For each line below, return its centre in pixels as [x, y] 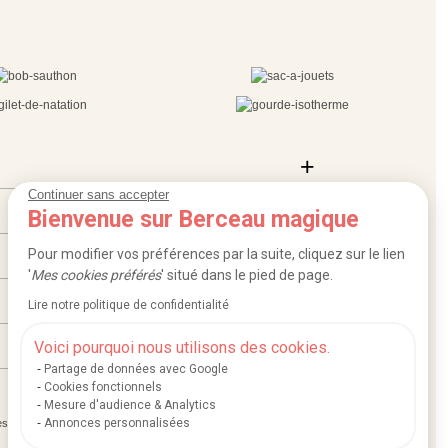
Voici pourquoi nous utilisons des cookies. [182, 347]
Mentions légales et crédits [81, 423]
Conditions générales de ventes [231, 423]
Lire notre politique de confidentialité [128, 305]
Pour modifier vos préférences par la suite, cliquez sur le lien [216, 254]
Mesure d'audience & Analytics [130, 405]
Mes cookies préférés [96, 275]
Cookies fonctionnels [103, 387]
